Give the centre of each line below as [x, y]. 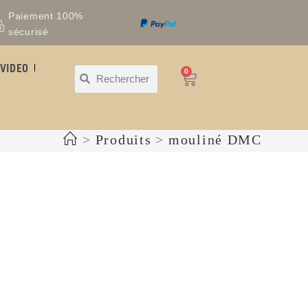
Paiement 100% [46, 15]
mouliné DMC [215, 140]
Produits [123, 140]
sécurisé [29, 31]
